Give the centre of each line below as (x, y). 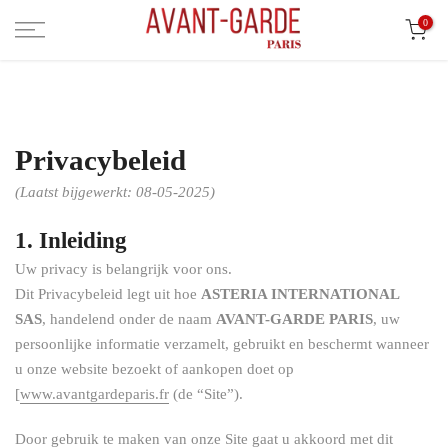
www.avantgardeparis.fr (94, 394)
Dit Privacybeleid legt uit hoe (108, 294)
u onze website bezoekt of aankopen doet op (154, 369)
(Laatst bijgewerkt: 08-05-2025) (115, 192)
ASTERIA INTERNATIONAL (300, 294)
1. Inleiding (71, 240)
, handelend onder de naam (129, 319)
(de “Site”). (206, 394)
